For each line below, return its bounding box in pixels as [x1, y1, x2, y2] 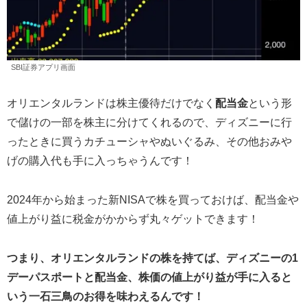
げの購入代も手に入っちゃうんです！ [7, 155, 193, 167]
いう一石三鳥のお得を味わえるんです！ [7, 290, 204, 302]
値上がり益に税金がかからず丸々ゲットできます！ [7, 212, 259, 225]
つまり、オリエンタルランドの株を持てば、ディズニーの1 [7, 251, 298, 264]
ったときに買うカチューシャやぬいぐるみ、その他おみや [7, 136, 292, 148]
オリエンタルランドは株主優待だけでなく [7, 97, 215, 110]
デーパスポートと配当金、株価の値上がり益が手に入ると [7, 271, 292, 283]
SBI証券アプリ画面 [11, 63, 75, 72]
